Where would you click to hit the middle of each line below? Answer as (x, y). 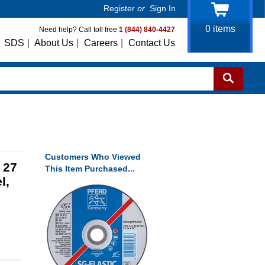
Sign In (163, 8)
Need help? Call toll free (79, 30)
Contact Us (152, 43)
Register (119, 8)
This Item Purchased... (90, 169)
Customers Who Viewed (93, 157)
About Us (54, 43)
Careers (101, 43)
